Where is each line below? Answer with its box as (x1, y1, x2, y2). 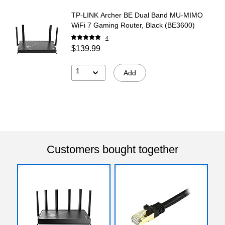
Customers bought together (47, 143, 178, 156)
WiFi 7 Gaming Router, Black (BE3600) (71, 21, 195, 29)
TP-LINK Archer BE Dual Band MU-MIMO (71, 11, 203, 19)
